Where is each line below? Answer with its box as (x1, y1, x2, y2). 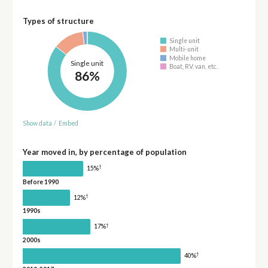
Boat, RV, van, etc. (169, 63, 218, 71)
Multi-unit (169, 45, 199, 53)
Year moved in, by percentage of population (22, 147, 187, 157)
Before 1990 (22, 178, 59, 185)
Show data (22, 119, 52, 127)
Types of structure (22, 16, 94, 26)
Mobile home (169, 54, 206, 62)
